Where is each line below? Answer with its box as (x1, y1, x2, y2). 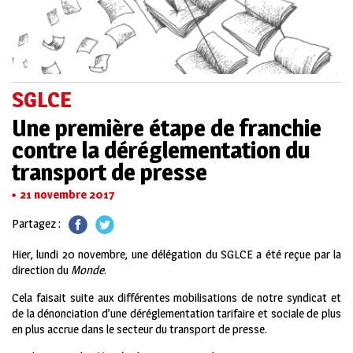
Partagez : (12, 215, 61, 231)
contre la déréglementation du (12, 135, 310, 164)
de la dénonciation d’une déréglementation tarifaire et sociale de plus (12, 306, 341, 321)
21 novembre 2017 (20, 186, 114, 202)
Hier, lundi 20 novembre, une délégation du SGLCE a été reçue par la (12, 247, 341, 262)
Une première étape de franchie (12, 113, 321, 142)
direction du (12, 262, 71, 278)
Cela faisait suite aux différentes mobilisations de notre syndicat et (12, 290, 341, 306)
